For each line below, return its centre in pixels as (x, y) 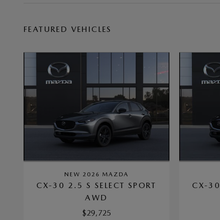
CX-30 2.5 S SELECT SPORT (96, 185)
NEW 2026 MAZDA (96, 174)
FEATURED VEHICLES (68, 29)
